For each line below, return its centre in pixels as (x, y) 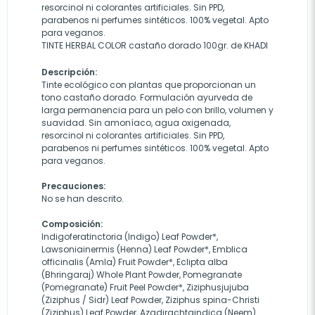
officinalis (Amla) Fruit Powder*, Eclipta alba (135, 262)
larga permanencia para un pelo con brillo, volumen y (157, 110)
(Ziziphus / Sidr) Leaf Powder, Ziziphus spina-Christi (150, 300)
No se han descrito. (83, 199)
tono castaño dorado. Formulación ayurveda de (147, 98)
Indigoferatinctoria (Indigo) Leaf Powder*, (130, 237)
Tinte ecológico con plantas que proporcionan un (149, 85)
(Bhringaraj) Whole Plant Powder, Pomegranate (142, 275)
